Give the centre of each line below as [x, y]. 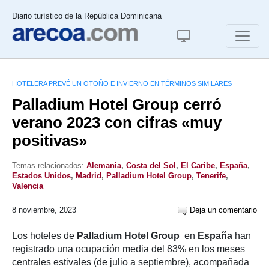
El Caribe [198, 165]
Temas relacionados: [49, 165]
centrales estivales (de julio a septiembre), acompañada [131, 262]
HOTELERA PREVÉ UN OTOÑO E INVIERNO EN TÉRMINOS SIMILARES [122, 83]
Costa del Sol [151, 165]
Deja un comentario [222, 210]
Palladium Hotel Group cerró [117, 104]
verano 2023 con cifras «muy [117, 122]
